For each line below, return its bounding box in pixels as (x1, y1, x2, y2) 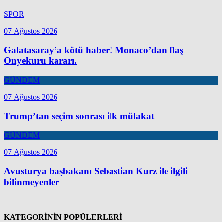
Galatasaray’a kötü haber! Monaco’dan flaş (4, 45, 183, 55)
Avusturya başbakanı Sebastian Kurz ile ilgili (4, 166, 188, 177)
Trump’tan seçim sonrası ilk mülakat (4, 111, 154, 121)
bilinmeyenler (4, 177, 59, 188)
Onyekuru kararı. (4, 55, 77, 66)
